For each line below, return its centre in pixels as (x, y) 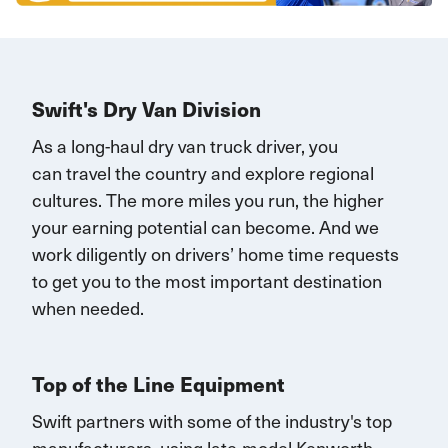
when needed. (88, 307)
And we (349, 226)
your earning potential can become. (173, 226)
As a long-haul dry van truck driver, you (185, 145)
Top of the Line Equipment (158, 383)
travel (88, 172)
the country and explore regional (242, 172)
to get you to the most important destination (207, 280)
